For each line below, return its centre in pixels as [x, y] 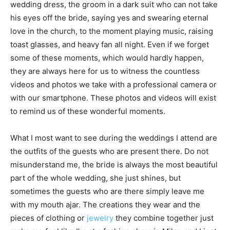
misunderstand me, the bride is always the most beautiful [114, 165]
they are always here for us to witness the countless [105, 71]
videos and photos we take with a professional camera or [113, 84]
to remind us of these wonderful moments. [88, 111]
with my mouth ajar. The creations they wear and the [105, 205]
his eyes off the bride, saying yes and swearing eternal [109, 18]
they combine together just [164, 218]
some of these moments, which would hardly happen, [107, 58]
